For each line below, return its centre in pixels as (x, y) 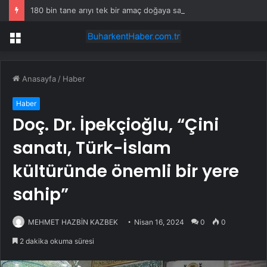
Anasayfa (38, 79)
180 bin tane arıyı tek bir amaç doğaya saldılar (114, 10)
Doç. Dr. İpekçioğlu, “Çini (116, 125)
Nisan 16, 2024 (159, 222)
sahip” (41, 195)
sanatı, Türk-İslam (92, 148)
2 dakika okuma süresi (56, 241)
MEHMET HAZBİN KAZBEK (73, 222)
